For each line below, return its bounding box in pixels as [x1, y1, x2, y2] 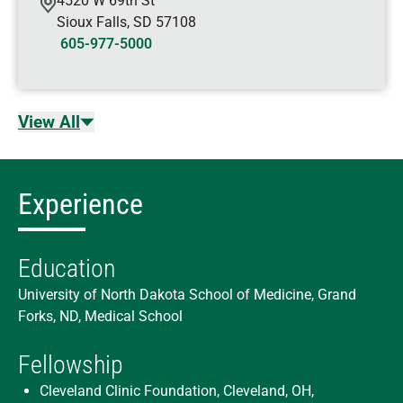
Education [18, 254, 116, 283]
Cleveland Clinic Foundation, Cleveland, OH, [40, 382, 314, 399]
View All [18, 112, 80, 132]
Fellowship [18, 350, 123, 380]
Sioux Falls [57, 13, 127, 31]
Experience [18, 187, 143, 221]
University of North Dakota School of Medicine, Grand [18, 286, 356, 303]
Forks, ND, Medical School [18, 308, 183, 325]
